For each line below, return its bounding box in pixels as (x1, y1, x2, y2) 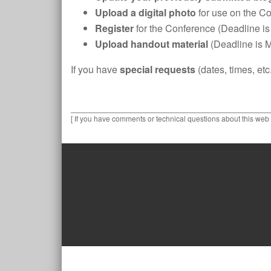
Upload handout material (95, 36, 211, 51)
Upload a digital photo (95, 5, 196, 19)
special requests (120, 62, 195, 76)
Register (95, 21, 134, 35)
